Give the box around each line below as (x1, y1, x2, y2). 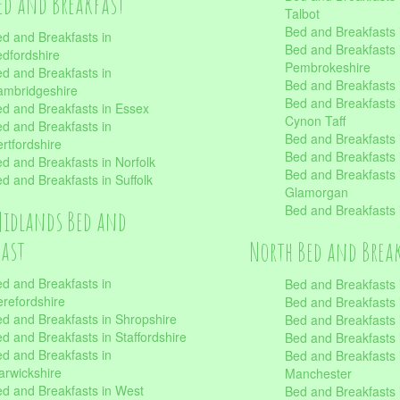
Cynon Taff (285, 112, 346, 129)
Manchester (285, 364, 352, 382)
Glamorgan (285, 183, 348, 201)
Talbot (285, 4, 320, 22)
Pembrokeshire (285, 58, 371, 76)
